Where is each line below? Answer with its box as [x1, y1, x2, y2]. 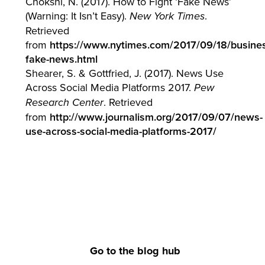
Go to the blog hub [89, 243, 180, 259]
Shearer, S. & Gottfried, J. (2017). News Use [25, 66, 224, 81]
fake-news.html [25, 51, 98, 67]
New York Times [129, 10, 205, 24]
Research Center [25, 96, 104, 110]
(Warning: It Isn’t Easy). [25, 8, 130, 24]
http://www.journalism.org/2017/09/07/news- [49, 109, 263, 125]
